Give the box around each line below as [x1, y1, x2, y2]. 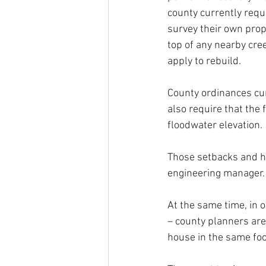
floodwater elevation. [167, 119, 262, 132]
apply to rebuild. [167, 55, 241, 68]
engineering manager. [167, 167, 265, 180]
